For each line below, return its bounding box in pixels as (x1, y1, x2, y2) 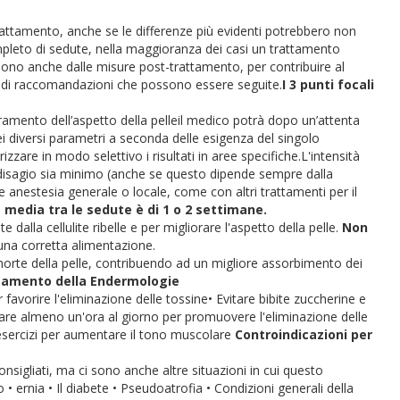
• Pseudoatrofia (112, 379, 206, 396)
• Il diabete (48, 379, 112, 396)
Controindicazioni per (235, 326, 372, 343)
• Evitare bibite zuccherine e (208, 290, 366, 307)
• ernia (8, 379, 48, 396)
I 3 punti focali (282, 76, 374, 93)
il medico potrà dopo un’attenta (178, 112, 360, 129)
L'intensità (301, 147, 360, 164)
